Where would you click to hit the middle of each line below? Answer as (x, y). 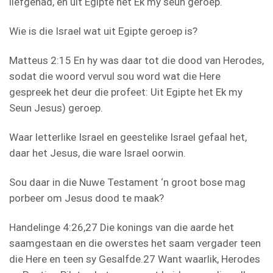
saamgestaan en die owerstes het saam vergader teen (135, 243)
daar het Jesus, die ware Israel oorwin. (97, 153)
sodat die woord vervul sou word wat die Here (115, 76)
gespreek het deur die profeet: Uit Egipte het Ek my (126, 92)
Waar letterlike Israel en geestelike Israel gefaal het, (128, 137)
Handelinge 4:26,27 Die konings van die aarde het (122, 227)
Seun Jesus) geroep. (56, 108)
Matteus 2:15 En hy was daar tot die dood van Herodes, (136, 60)
